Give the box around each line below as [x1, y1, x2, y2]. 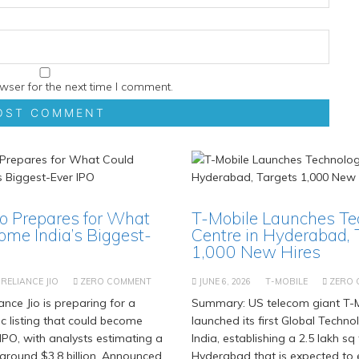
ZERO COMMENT [80, 275, 151, 287]
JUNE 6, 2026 [199, 275, 251, 287]
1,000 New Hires [192, 240, 321, 262]
